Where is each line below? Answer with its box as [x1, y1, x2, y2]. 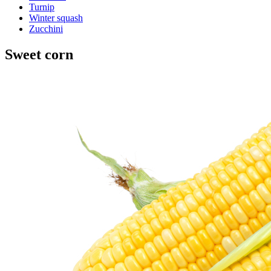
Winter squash [29, 12, 83, 23]
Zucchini [29, 23, 63, 34]
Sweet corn [5, 46, 73, 62]
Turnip [29, 1, 54, 12]
